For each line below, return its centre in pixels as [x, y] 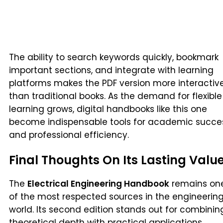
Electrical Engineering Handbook [98, 183]
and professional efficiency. [69, 135]
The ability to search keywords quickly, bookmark [114, 57]
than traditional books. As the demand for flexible [115, 96]
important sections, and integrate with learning [111, 70]
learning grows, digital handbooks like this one [108, 109]
